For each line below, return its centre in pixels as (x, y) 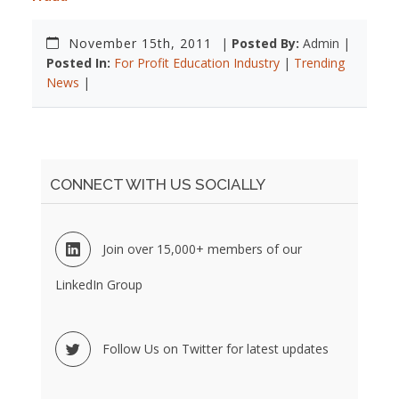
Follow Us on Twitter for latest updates (216, 348)
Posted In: (78, 62)
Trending (319, 62)
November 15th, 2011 (142, 43)
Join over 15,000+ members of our (202, 248)
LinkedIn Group (99, 284)
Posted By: (265, 43)
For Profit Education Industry (197, 62)
